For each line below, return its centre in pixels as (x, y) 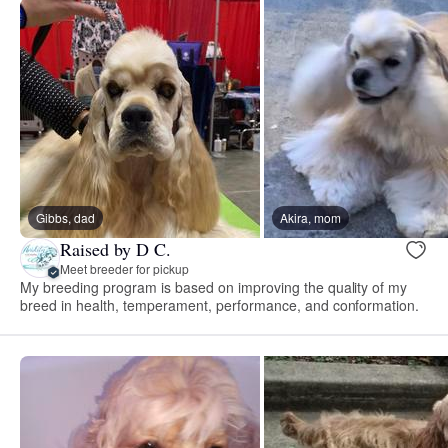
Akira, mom (310, 217)
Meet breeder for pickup (124, 269)
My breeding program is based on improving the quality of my (214, 286)
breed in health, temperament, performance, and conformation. (220, 304)
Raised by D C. (115, 249)
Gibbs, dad (65, 217)
